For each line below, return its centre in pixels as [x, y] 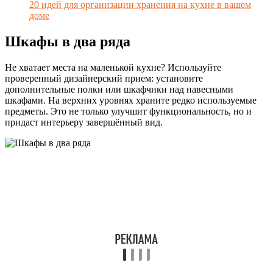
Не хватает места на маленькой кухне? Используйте [113, 68]
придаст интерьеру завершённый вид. [84, 122]
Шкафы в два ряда [68, 42]
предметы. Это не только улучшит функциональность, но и [128, 112]
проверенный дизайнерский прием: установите [104, 79]
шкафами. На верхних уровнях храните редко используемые [131, 101]
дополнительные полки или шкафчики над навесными [119, 90]
